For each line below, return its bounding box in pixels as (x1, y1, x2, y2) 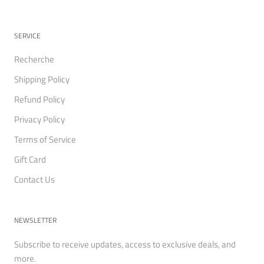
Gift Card (14, 153, 46, 167)
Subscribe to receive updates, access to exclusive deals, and (14, 237, 236, 252)
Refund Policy (14, 93, 65, 107)
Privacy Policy (14, 113, 65, 127)
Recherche (14, 52, 54, 67)
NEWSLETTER (14, 214, 57, 226)
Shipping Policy (14, 72, 70, 87)
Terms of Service (14, 133, 76, 147)
